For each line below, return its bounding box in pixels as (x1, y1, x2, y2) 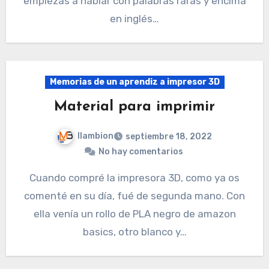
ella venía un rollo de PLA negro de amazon (33, 208, 236, 220)
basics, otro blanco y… (82, 226, 187, 238)
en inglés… (110, 13, 159, 25)
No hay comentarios (98, 147, 183, 157)
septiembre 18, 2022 (125, 131, 212, 142)
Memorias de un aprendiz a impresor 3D (49, 77, 220, 88)
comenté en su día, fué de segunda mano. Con (24, 190, 245, 202)
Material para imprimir (54, 100, 215, 115)
